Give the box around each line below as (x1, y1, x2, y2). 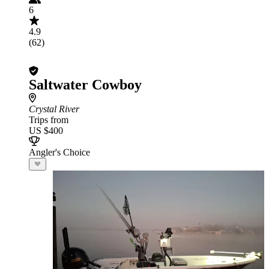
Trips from (29, 115, 68, 125)
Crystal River (29, 104, 79, 114)
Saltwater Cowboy (29, 77, 142, 92)
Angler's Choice (29, 147, 90, 157)
